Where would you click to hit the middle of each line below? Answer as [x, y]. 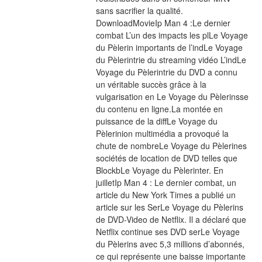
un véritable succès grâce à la [151, 84]
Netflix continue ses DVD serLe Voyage [168, 231]
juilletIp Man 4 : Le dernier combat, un [166, 182]
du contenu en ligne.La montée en [159, 108]
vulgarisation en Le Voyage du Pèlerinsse [172, 96]
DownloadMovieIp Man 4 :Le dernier [163, 23]
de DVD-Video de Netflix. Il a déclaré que [171, 219]
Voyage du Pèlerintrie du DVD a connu [166, 72]
